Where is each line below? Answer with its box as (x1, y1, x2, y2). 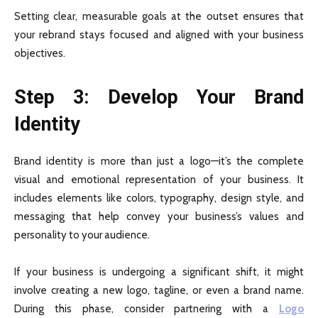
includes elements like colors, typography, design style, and (14, 192, 304, 205)
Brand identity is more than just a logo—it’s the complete (14, 155, 304, 168)
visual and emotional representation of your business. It (14, 173, 304, 187)
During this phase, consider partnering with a (14, 302, 279, 316)
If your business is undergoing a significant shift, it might (14, 265, 304, 279)
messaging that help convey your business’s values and (14, 210, 304, 224)
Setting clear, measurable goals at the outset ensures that (14, 10, 304, 23)
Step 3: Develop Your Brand (14, 86, 304, 109)
